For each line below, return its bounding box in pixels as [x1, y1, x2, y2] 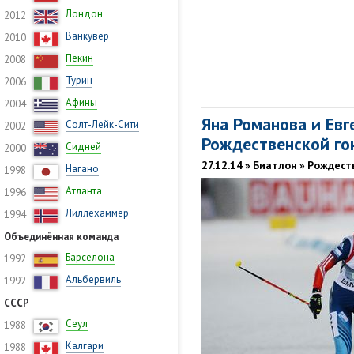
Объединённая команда [4, 230, 119, 243]
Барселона [66, 250, 115, 264]
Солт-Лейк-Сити [66, 118, 139, 131]
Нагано [66, 162, 99, 175]
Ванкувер [66, 29, 109, 43]
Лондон [66, 7, 103, 21]
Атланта [66, 184, 102, 198]
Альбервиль [66, 273, 121, 286]
